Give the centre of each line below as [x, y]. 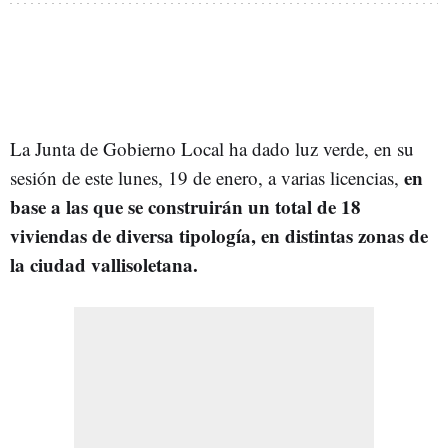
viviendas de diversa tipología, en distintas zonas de [219, 235]
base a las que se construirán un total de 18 [185, 206]
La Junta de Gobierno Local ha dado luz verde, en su [212, 148]
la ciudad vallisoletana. [104, 264]
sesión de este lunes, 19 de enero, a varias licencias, [207, 177]
